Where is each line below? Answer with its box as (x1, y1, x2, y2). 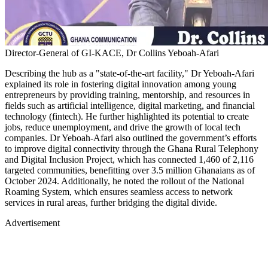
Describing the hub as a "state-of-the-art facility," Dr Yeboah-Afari (5, 68, 254, 78)
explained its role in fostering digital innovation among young (5, 78, 236, 89)
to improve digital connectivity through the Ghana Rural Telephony (5, 143, 258, 154)
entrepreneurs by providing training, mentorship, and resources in (5, 89, 250, 100)
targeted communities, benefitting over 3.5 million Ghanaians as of (5, 165, 255, 175)
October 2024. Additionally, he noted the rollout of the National (5, 175, 244, 186)
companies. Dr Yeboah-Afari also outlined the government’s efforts (5, 132, 257, 143)
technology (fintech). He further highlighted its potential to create (5, 111, 249, 121)
